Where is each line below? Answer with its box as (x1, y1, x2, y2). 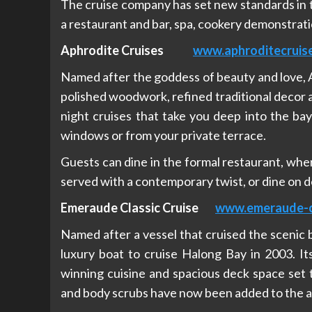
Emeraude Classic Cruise (61, 199, 215, 215)
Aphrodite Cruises (61, 42, 193, 58)
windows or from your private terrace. (61, 127, 266, 143)
